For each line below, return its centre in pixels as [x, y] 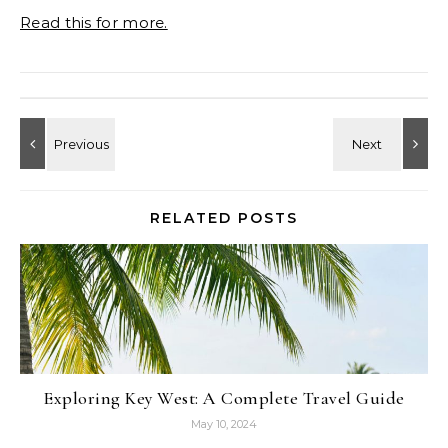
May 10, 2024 [224, 423]
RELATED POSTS [224, 217]
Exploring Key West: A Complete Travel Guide [224, 397]
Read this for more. [94, 22]
